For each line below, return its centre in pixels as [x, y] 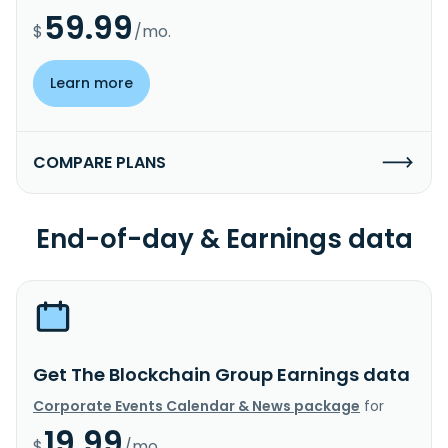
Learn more [91, 82]
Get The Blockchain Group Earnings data [221, 374]
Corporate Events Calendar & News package [196, 405]
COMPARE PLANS [99, 162]
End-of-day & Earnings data [224, 238]
